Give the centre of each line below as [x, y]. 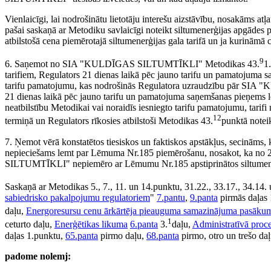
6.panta [144, 224]
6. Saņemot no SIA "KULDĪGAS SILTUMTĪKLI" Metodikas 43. [132, 64]
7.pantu [171, 198]
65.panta [82, 235]
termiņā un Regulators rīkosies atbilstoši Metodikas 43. [109, 121]
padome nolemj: [38, 256]
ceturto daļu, [30, 224]
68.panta [163, 235]
